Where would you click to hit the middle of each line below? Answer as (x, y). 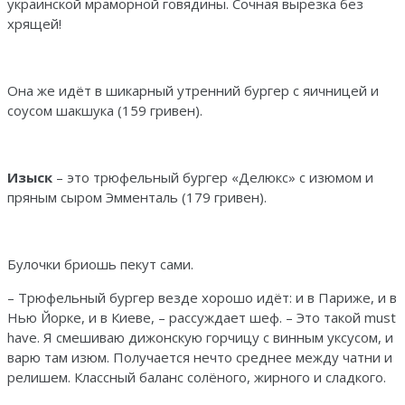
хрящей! (34, 23)
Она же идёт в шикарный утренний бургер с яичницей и (193, 90)
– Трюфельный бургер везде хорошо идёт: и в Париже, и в (202, 297)
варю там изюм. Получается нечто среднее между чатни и (200, 357)
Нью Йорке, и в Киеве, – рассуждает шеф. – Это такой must (202, 317)
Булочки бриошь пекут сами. (100, 264)
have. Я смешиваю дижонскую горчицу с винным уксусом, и (200, 337)
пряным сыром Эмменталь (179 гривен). (137, 197)
